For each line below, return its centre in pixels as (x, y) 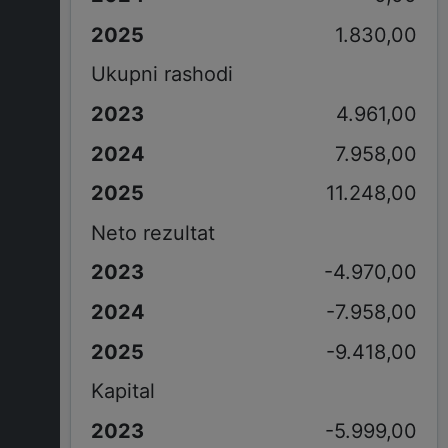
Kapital (122, 391)
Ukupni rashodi (161, 74)
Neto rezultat (152, 232)
